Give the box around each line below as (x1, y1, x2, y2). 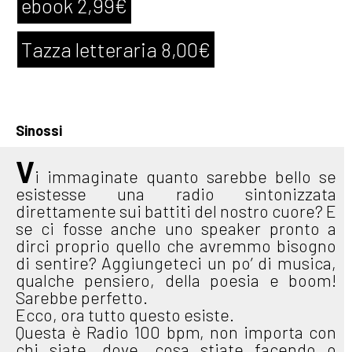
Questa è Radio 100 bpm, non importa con (16, 321, 336, 342)
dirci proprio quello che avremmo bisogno (16, 235, 336, 255)
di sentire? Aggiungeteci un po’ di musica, (16, 252, 336, 273)
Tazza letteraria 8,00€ (21, 36, 211, 61)
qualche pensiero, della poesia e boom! (16, 269, 336, 290)
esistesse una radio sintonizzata (16, 183, 336, 203)
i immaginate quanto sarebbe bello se (35, 166, 336, 186)
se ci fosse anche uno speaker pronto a (16, 218, 336, 238)
